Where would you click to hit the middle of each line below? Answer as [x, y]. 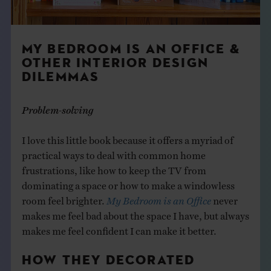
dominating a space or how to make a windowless [128, 183]
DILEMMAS [60, 78]
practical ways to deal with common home [113, 153]
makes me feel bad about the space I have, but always [135, 213]
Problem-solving [57, 107]
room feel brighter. [64, 198]
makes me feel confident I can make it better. [119, 228]
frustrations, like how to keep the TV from [114, 168]
